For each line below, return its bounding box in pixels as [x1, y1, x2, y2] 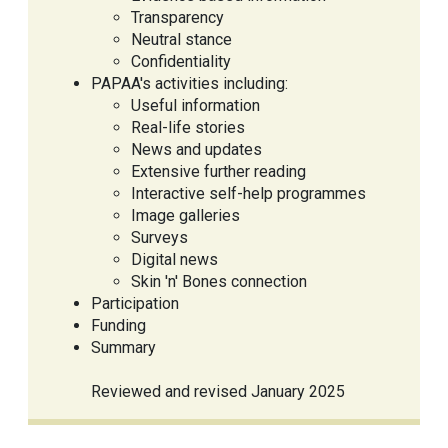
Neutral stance [131, 30, 232, 50]
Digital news [131, 250, 218, 270]
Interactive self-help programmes [131, 184, 366, 204]
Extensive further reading [131, 162, 306, 182]
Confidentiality [131, 52, 231, 72]
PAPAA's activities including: [91, 74, 288, 94]
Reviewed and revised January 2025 [91, 382, 345, 402]
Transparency [131, 8, 224, 28]
